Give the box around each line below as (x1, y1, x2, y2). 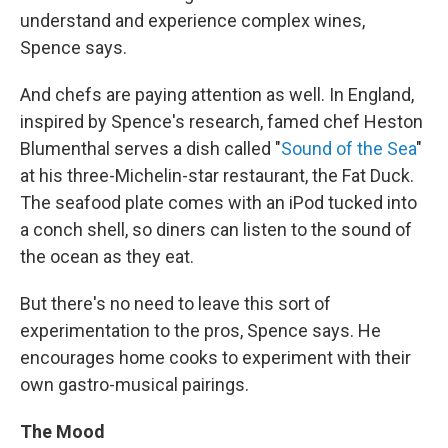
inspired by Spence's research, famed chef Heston (20, 110, 423, 132)
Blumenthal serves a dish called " (20, 137, 281, 159)
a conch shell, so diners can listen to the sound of (20, 218, 412, 240)
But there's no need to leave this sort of (20, 292, 331, 314)
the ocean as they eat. (20, 245, 194, 267)
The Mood (20, 420, 105, 442)
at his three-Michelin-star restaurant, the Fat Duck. (20, 164, 414, 186)
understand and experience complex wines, (20, 9, 365, 31)
